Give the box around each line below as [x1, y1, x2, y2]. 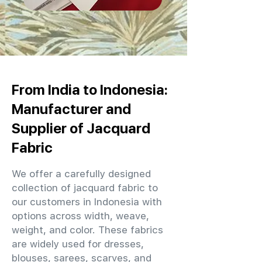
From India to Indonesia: [12, 81, 168, 98]
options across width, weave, [12, 210, 149, 222]
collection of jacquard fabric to [12, 182, 158, 194]
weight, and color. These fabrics [12, 224, 163, 236]
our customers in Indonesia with [12, 196, 162, 208]
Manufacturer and [12, 101, 131, 117]
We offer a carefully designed [12, 168, 151, 180]
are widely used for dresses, [12, 238, 144, 250]
